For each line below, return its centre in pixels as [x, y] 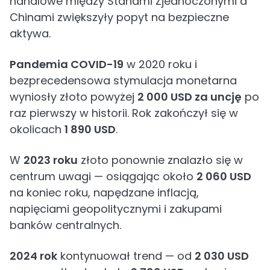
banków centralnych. [65, 225]
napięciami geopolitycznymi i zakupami [116, 209]
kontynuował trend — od [126, 256]
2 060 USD [224, 176]
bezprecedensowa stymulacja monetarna [123, 80]
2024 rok [33, 256]
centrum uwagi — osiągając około [103, 176]
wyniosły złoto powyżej [74, 97]
